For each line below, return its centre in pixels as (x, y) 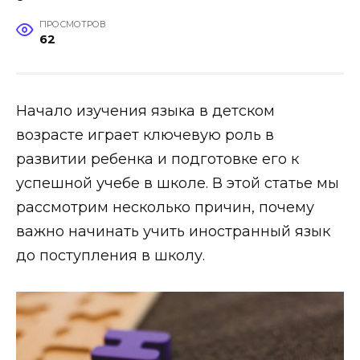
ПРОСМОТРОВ (72, 24)
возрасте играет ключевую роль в (145, 135)
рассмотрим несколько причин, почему (165, 207)
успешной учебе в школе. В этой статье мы (178, 183)
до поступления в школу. (110, 255)
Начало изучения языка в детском (145, 110)
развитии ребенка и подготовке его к (157, 159)
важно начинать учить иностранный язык (173, 231)
